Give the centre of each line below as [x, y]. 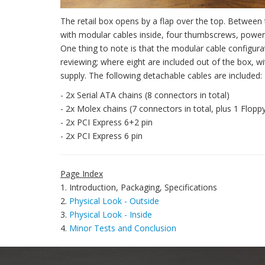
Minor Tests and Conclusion [123, 228]
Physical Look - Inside [111, 214]
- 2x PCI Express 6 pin [101, 136]
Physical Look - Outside [114, 201]
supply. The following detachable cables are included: [161, 75]
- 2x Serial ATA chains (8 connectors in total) [145, 95]
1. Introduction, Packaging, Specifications [139, 187]
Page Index [82, 174]
